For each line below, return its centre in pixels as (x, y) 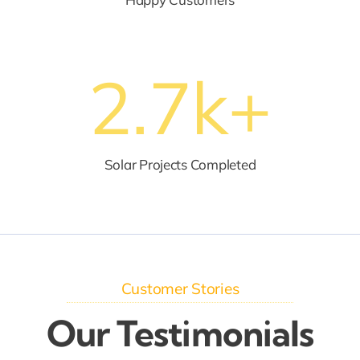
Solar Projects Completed (180, 165)
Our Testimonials (180, 334)
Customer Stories (180, 289)
